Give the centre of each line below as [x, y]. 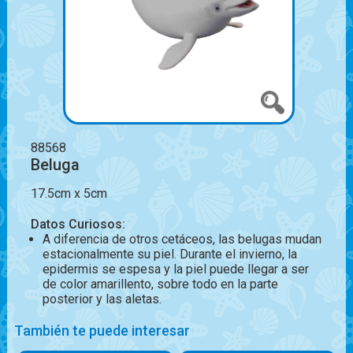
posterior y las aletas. [102, 299]
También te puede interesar [102, 331]
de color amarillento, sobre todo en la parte [160, 284]
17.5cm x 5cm [69, 194]
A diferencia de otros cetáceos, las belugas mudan [182, 240]
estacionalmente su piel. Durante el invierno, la [169, 255]
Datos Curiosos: [78, 225]
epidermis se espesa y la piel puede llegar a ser [175, 269]
